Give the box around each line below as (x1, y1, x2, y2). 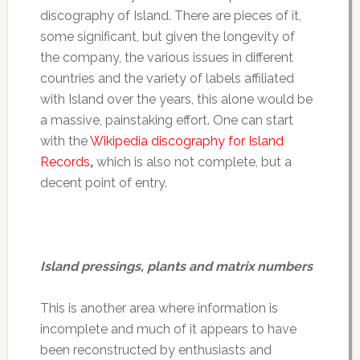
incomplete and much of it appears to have (39, 321, 297, 337)
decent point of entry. (39, 174, 167, 190)
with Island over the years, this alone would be (39, 91, 313, 107)
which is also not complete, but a (92, 153, 292, 170)
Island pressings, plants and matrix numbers (39, 258, 313, 274)
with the (39, 133, 90, 149)
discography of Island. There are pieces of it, (39, 7, 301, 23)
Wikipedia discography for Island (89, 133, 284, 149)
